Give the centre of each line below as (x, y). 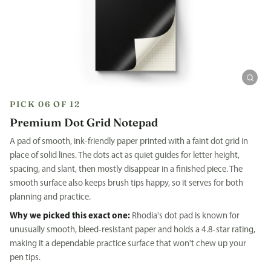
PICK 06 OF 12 (45, 104)
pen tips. (25, 258)
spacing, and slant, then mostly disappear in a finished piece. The (126, 169)
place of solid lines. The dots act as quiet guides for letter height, (125, 155)
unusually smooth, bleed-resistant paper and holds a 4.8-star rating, (132, 230)
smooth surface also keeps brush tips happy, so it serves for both (126, 183)
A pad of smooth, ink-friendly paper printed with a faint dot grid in (129, 142)
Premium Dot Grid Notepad (84, 122)
